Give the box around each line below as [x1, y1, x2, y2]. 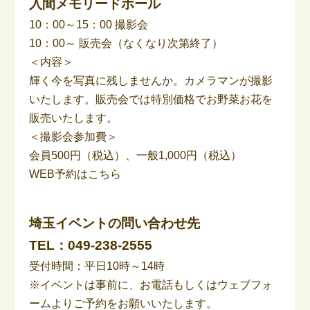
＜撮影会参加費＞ [29, 130, 118, 143]
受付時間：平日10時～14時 [29, 259, 165, 272]
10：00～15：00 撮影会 [29, 18, 149, 30]
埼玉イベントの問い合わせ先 [29, 215, 201, 230]
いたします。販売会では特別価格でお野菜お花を [29, 93, 273, 105]
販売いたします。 [29, 111, 118, 124]
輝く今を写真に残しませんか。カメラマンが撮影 [29, 74, 273, 86]
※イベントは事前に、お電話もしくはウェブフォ [29, 278, 273, 291]
